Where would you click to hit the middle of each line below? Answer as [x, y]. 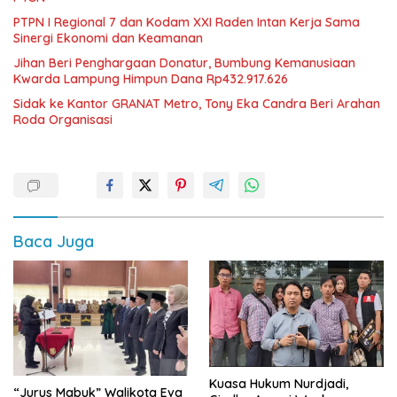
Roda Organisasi [63, 119]
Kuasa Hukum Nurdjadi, [279, 384]
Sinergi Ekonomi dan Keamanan [108, 38]
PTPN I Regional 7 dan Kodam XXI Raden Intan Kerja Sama [187, 22]
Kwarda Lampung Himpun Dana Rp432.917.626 [151, 78]
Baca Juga [54, 241]
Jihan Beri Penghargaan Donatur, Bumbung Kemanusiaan [184, 62]
